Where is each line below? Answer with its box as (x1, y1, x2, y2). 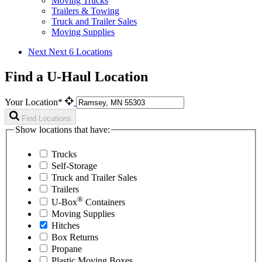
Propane (51, 243, 82, 254)
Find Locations (22, 113, 71, 123)
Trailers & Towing (51, 6, 119, 16)
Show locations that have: (15, 124, 110, 135)
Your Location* (5, 96, 65, 107)
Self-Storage (51, 160, 97, 171)
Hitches (51, 220, 80, 230)
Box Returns (51, 232, 98, 242)
